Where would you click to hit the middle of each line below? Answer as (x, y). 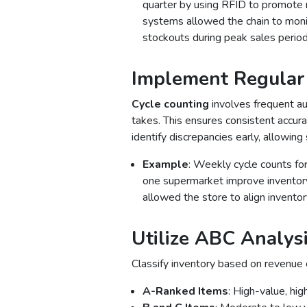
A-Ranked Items (185, 291)
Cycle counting (170, 104)
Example (165, 164)
